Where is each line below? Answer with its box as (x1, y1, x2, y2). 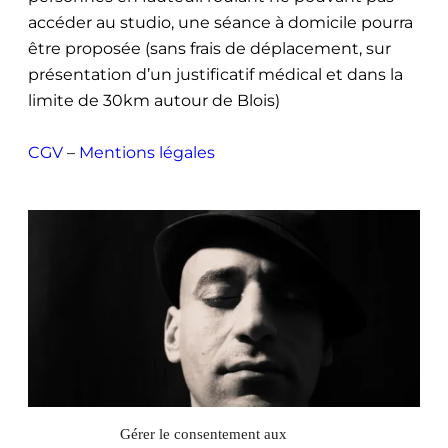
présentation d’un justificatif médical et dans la (28, 64, 403, 84)
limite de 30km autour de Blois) (28, 90, 280, 110)
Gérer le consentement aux (120, 426, 287, 442)
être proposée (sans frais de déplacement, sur (28, 38, 391, 58)
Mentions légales (79, 142, 215, 162)
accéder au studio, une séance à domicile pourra (28, 12, 413, 32)
